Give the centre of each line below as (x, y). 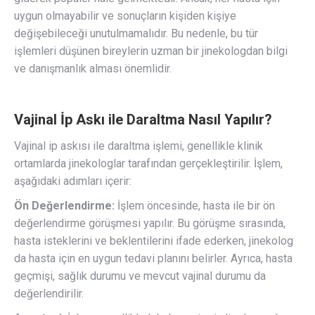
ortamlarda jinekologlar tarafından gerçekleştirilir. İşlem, (148, 164)
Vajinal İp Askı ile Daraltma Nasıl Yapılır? (143, 120)
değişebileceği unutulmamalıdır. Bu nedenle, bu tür (136, 34)
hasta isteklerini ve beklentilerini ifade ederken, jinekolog (154, 241)
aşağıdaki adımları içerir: (73, 181)
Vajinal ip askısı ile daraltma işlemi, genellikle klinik (139, 146)
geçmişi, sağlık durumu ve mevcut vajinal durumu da (140, 276)
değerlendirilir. (49, 294)
